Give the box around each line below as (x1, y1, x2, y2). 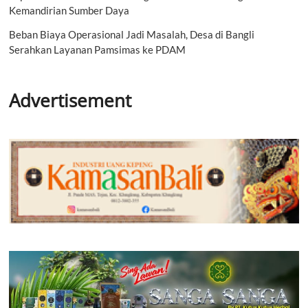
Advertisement (9, 87, 132, 113)
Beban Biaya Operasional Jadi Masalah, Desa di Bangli (9, 27, 255, 41)
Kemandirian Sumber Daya (9, 3, 130, 16)
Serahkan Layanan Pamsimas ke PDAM (9, 43, 186, 56)
